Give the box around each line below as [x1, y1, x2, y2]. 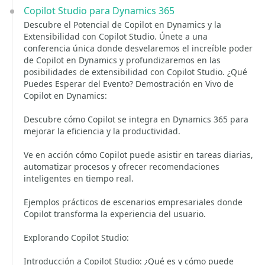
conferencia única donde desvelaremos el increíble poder [24, 43, 253, 54]
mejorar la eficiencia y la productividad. [24, 125, 180, 137]
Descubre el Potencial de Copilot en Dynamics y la [24, 19, 221, 30]
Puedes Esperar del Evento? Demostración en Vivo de [24, 78, 234, 89]
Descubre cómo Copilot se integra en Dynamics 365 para [24, 114, 248, 125]
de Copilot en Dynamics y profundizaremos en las [24, 54, 221, 66]
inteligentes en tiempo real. [24, 173, 134, 184]
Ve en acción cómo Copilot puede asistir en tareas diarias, [24, 149, 253, 160]
